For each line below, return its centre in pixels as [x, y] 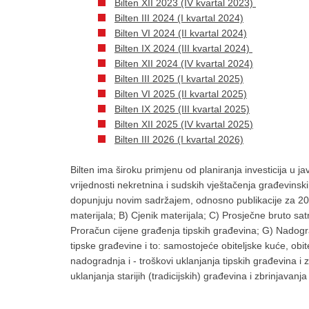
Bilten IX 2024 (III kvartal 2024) [183, 48]
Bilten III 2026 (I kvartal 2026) [179, 139]
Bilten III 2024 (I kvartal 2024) [179, 18]
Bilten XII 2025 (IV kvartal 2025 [182, 124]
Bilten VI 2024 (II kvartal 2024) [181, 33]
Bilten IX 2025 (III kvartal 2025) [182, 109]
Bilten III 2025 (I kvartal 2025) [179, 79]
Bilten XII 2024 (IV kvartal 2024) [184, 63]
